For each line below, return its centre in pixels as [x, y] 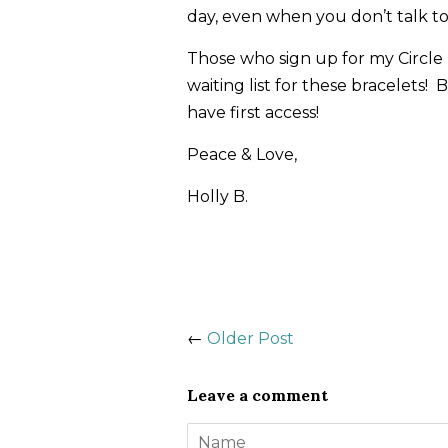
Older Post [250, 339]
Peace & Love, [242, 155]
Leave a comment [257, 395]
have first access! [253, 113]
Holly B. [217, 197]
